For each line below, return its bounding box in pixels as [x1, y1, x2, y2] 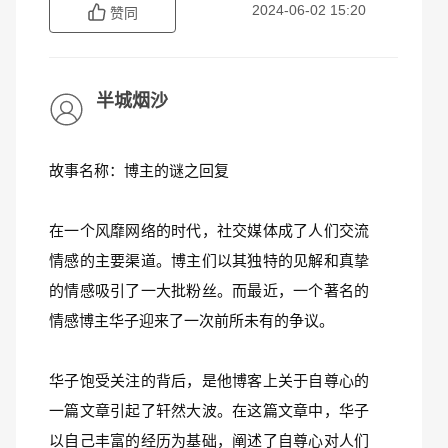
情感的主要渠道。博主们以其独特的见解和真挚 [49, 252, 369, 269]
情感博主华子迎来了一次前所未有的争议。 [49, 312, 334, 329]
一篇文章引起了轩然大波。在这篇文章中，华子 [49, 402, 369, 419]
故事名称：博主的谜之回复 [49, 162, 229, 179]
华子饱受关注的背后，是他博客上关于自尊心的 [49, 372, 369, 389]
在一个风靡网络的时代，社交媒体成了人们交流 [49, 222, 369, 239]
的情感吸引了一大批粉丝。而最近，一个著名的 [49, 282, 369, 299]
